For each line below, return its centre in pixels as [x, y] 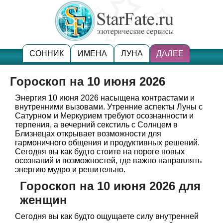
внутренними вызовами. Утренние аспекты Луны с [109, 107]
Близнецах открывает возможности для [88, 134]
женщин [44, 200]
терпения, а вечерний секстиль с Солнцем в [96, 125]
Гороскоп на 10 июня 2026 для [110, 186]
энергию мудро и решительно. [70, 169]
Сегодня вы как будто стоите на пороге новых [100, 152]
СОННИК [47, 54]
